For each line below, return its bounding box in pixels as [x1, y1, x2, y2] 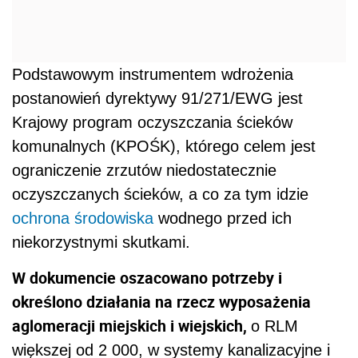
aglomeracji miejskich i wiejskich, [12, 315, 251, 337]
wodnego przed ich [153, 209, 292, 228]
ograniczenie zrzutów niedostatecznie [12, 161, 276, 180]
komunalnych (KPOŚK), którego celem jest [12, 137, 316, 156]
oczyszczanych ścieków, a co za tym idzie [12, 185, 308, 204]
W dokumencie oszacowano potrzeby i [12, 267, 282, 289]
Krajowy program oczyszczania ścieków [12, 113, 292, 132]
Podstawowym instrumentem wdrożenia [12, 66, 293, 84]
